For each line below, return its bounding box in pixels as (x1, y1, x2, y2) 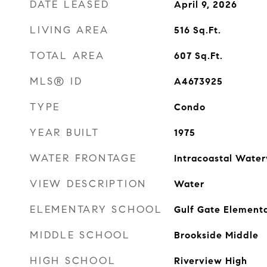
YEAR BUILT (30, 126, 100, 139)
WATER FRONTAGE (30, 152, 137, 164)
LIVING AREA (30, 24, 109, 36)
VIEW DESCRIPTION (30, 178, 147, 190)
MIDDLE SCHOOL (30, 229, 131, 241)
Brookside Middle (173, 229, 259, 241)
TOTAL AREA (30, 49, 105, 62)
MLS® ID (30, 75, 83, 88)
